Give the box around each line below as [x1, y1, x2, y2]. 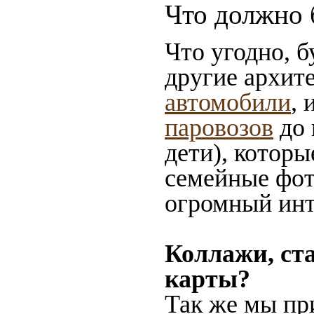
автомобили [165, 88, 291, 116]
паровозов [165, 114, 273, 142]
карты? [165, 265, 250, 293]
